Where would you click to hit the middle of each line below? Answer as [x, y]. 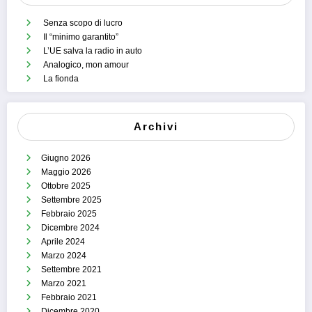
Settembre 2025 [71, 200]
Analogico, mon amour [86, 64]
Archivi [156, 126]
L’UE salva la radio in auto [93, 50]
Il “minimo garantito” [81, 37]
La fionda [61, 78]
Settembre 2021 [71, 269]
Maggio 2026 [66, 172]
